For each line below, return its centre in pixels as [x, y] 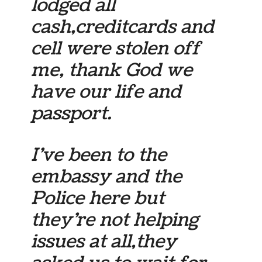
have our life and [106, 92]
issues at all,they [104, 241]
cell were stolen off [116, 48]
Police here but [98, 198]
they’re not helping [115, 220]
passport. [71, 113]
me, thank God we [112, 70]
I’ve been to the [99, 155]
